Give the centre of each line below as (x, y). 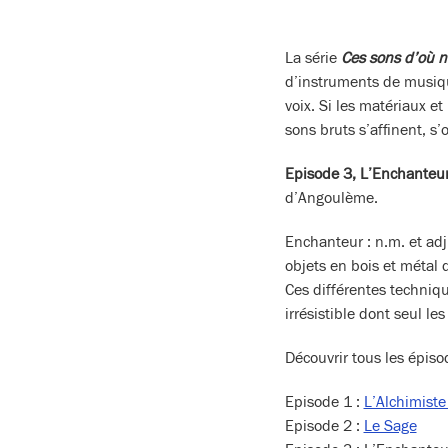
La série (312, 58)
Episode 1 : (324, 402)
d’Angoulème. (331, 198)
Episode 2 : (324, 426)
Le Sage (390, 426)
